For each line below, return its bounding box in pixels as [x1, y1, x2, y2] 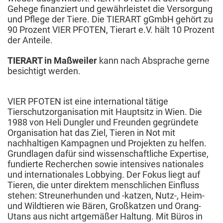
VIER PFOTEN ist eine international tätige [7, 96, 168, 107]
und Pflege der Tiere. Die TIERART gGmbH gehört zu [7, 13, 213, 24]
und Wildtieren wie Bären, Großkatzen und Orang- [7, 200, 201, 211]
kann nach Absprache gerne [97, 55, 210, 66]
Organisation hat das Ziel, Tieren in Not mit [7, 127, 175, 138]
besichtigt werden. [7, 65, 81, 76]
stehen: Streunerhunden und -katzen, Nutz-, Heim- [7, 190, 205, 201]
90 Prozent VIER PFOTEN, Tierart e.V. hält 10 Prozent [7, 24, 215, 35]
